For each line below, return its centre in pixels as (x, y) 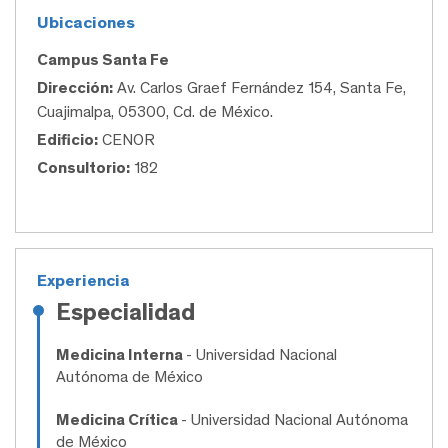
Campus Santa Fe (103, 60)
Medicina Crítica (118, 420)
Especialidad (125, 312)
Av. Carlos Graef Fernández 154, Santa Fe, (259, 88)
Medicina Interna (121, 355)
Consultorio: (83, 168)
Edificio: (67, 140)
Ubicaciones (86, 22)
